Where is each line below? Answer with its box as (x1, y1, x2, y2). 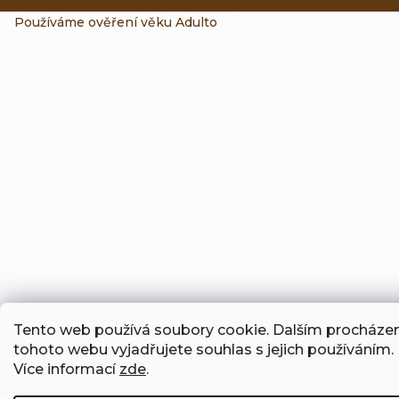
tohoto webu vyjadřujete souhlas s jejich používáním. (13, 340, 394, 358)
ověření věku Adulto (88, 14, 217, 31)
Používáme (14, 14, 88, 31)
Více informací (13, 360, 119, 378)
